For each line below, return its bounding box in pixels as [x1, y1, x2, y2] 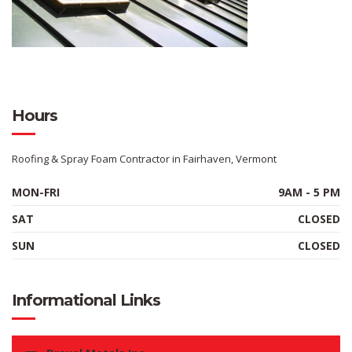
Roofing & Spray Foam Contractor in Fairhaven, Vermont [12, 152, 277, 166]
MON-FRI [12, 185, 60, 200]
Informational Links [12, 291, 160, 310]
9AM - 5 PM [278, 185, 340, 200]
